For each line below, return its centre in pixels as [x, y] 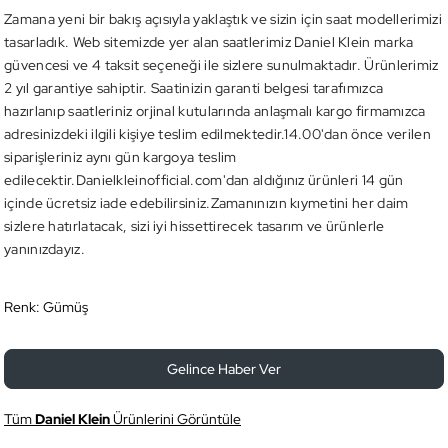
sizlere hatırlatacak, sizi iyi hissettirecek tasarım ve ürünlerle [194, 226]
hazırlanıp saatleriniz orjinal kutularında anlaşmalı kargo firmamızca [215, 111]
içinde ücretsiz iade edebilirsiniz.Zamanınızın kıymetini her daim [206, 203]
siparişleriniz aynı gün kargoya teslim [120, 157]
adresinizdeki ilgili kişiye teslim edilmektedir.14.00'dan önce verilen [217, 134]
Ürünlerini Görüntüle [175, 419]
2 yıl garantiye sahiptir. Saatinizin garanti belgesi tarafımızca [194, 88]
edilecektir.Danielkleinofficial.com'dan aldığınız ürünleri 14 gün [204, 180]
